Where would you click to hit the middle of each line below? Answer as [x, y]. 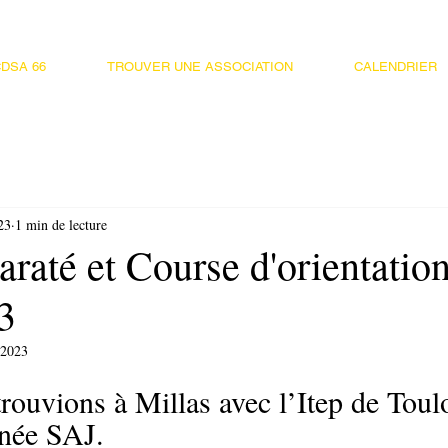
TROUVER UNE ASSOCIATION [199, 66]
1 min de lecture [61, 224]
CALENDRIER [395, 66]
